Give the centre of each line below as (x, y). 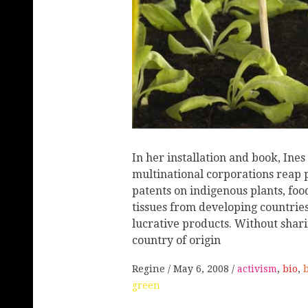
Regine (150, 269)
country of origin (176, 240)
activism (257, 269)
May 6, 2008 (201, 269)
